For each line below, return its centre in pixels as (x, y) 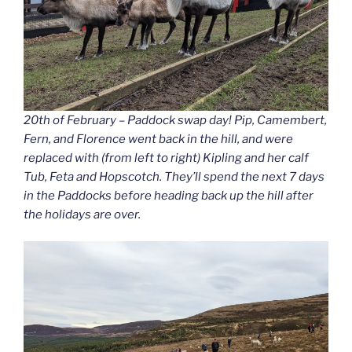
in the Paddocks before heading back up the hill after (169, 195)
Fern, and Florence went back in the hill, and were (158, 139)
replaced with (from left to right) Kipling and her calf (166, 158)
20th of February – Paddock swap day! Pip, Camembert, (175, 120)
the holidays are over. (82, 214)
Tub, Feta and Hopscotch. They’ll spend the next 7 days (174, 176)
